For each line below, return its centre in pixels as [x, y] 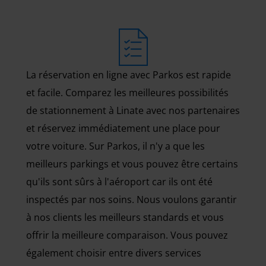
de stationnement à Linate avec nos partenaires [133, 110]
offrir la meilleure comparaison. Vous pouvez [127, 235]
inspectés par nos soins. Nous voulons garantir [132, 199]
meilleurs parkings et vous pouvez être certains [132, 164]
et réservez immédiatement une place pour [123, 128]
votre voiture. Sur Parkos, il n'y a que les [115, 146]
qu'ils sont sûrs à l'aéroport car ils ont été [119, 182]
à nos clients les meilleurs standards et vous [125, 217]
